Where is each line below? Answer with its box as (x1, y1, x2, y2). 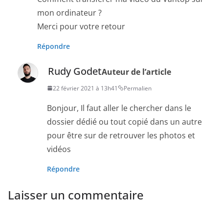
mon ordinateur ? (37, 7, 102, 18)
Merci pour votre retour (37, 21, 125, 32)
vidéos (47, 143, 71, 154)
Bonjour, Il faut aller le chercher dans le (47, 102, 191, 113)
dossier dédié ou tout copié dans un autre (47, 116, 202, 127)
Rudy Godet (48, 64, 102, 78)
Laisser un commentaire (8, 186, 144, 203)
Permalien (124, 84, 152, 92)
